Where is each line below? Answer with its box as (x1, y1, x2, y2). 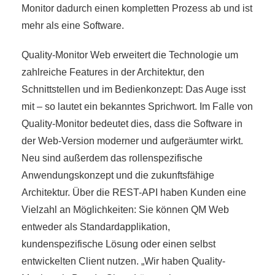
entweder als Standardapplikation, (21, 222, 170, 233)
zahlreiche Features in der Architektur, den (21, 67, 204, 78)
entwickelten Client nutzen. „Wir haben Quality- (21, 256, 225, 267)
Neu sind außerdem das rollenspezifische (21, 153, 203, 164)
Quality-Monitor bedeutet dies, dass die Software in (21, 118, 242, 130)
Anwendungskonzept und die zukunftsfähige (21, 170, 214, 181)
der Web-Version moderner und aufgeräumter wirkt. (21, 136, 243, 147)
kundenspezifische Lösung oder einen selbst (21, 239, 215, 250)
